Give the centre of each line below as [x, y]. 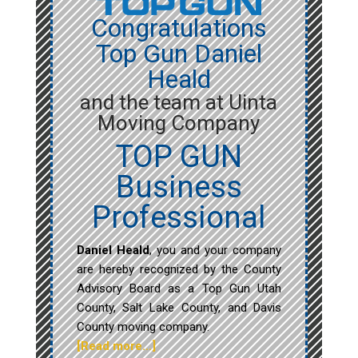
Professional [179, 218]
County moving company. [143, 327]
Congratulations [179, 28]
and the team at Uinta [179, 103]
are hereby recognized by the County [179, 270]
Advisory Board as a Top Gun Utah [179, 289]
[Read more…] [116, 346]
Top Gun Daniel [179, 54]
